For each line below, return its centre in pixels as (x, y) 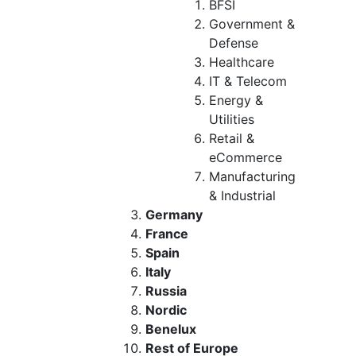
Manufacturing (252, 176)
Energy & (236, 100)
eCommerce (246, 157)
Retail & (232, 138)
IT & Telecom (248, 81)
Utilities (232, 119)
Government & (252, 23)
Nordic (166, 310)
